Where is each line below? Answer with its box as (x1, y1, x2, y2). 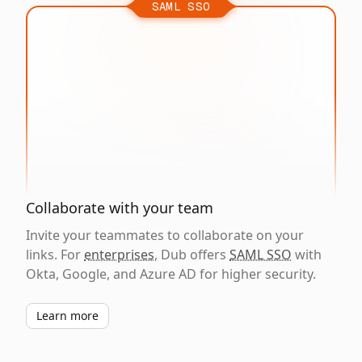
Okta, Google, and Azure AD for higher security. (26, 265, 316, 283)
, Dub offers (154, 246, 229, 263)
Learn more (36, 308, 99, 323)
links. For (26, 246, 84, 263)
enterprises (84, 246, 154, 263)
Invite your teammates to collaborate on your (26, 226, 304, 244)
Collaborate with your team (26, 198, 213, 217)
